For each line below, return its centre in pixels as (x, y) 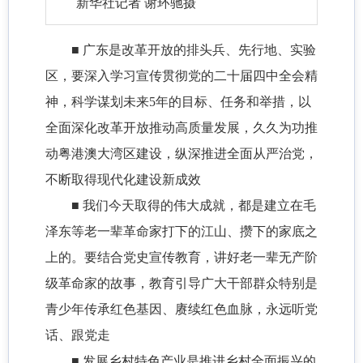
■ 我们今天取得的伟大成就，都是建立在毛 (194, 206)
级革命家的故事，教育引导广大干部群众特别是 (181, 284)
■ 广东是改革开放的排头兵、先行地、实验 (194, 50)
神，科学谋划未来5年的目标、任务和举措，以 (178, 102)
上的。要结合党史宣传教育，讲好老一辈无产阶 (181, 258)
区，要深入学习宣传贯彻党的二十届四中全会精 (181, 76)
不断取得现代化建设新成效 (123, 180)
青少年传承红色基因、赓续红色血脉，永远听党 (181, 310)
